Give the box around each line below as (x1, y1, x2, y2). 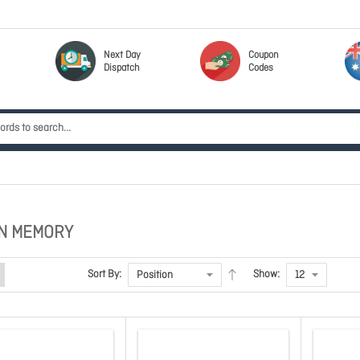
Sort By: (88, 268, 121, 281)
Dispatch (104, 62, 140, 75)
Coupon (248, 49, 279, 62)
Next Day (104, 49, 141, 62)
